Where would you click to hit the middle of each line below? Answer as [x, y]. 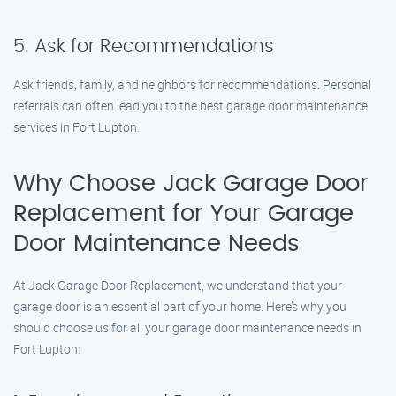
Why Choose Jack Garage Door [191, 184]
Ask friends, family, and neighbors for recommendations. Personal [192, 84]
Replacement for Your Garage [183, 214]
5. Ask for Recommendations [144, 46]
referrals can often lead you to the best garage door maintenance [190, 106]
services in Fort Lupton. [76, 127]
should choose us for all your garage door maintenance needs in [187, 327]
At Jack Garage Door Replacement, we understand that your [178, 285]
